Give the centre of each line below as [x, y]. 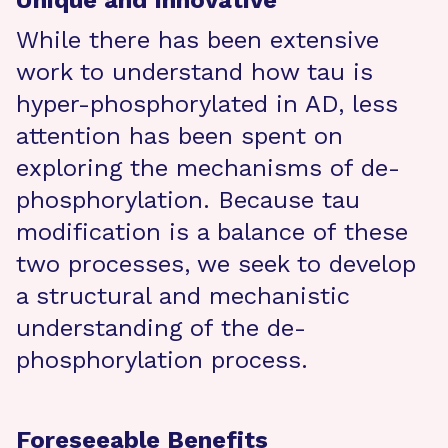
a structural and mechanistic [183, 296]
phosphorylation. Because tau [188, 200]
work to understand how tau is [194, 72]
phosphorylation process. [162, 360]
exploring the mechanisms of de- [208, 168]
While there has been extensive [197, 40]
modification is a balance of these [212, 232]
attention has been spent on [179, 136]
